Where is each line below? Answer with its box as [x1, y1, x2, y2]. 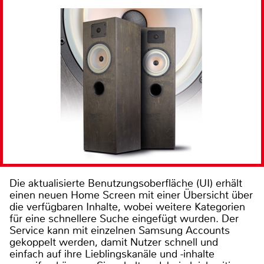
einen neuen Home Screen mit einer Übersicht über [9, 187, 253, 202]
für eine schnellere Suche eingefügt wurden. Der [9, 211, 239, 226]
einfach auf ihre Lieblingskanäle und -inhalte [9, 246, 214, 261]
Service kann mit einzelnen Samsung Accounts [9, 223, 230, 237]
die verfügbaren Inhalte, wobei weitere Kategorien [9, 199, 245, 214]
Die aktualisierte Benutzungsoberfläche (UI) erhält [9, 176, 242, 190]
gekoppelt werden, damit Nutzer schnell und [9, 235, 218, 249]
